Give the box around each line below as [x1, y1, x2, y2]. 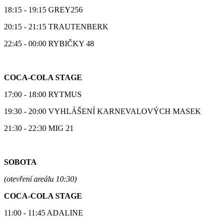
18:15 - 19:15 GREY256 [4, 5, 83, 14]
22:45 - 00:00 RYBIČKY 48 [4, 39, 94, 48]
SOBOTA [4, 157, 37, 166]
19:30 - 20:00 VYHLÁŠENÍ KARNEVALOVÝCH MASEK [4, 107, 201, 115]
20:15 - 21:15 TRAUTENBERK [4, 22, 109, 31]
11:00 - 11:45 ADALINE [4, 208, 83, 217]
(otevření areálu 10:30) [4, 174, 77, 183]
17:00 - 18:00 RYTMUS [4, 90, 82, 99]
